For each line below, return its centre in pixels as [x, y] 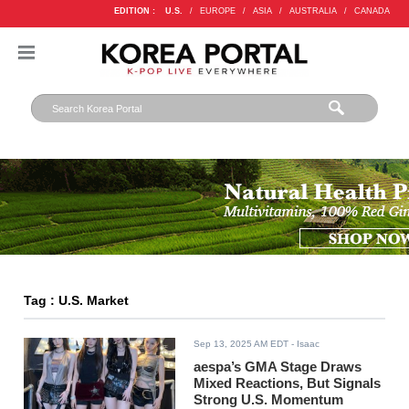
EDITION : [134, 11]
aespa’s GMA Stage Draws [278, 367]
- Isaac [304, 344]
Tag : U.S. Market [77, 301]
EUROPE [217, 11]
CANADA [372, 11]
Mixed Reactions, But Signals [288, 383]
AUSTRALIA [313, 11]
